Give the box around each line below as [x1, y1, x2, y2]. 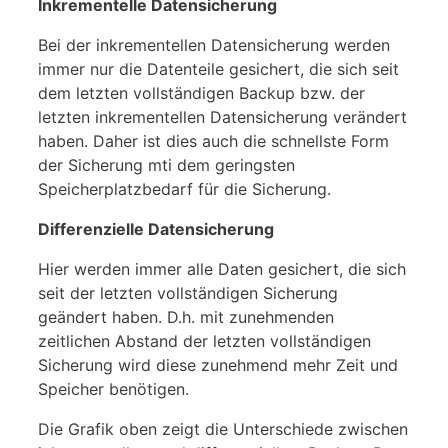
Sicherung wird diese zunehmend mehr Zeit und [38, 354, 398, 375]
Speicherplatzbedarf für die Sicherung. [38, 178, 331, 199]
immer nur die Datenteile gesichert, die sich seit [38, 58, 399, 79]
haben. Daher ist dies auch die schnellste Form [38, 130, 389, 151]
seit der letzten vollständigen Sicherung [38, 282, 338, 303]
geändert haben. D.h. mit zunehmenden [38, 306, 334, 327]
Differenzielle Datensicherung [38, 218, 274, 239]
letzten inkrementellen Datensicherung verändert [38, 106, 407, 127]
